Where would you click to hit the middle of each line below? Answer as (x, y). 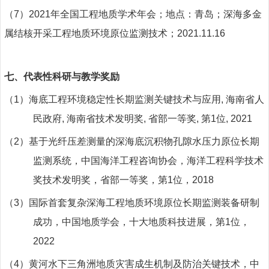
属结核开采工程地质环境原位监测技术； (91, 33)
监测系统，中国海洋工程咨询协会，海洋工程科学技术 (148, 160)
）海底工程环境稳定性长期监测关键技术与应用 (120, 99)
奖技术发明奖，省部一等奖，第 (100, 180)
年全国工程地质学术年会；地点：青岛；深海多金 (156, 14)
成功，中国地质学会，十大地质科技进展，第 (129, 222)
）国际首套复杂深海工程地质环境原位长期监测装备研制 (139, 202)
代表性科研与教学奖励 (71, 76)
